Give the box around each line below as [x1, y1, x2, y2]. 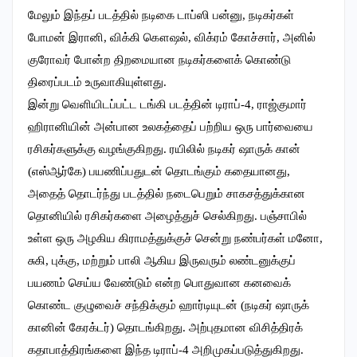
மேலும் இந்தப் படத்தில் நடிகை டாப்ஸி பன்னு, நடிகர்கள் [28, 9, 294, 22]
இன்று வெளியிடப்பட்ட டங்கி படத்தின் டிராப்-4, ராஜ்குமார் [28, 98, 307, 111]
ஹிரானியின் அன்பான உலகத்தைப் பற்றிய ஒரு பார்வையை [28, 120, 313, 133]
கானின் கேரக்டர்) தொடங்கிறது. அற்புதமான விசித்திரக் [28, 321, 303, 334]
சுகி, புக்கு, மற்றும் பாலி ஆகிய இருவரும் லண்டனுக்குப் [28, 254, 296, 267]
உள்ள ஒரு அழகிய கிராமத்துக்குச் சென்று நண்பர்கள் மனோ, [28, 232, 323, 245]
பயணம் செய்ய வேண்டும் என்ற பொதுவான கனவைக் [28, 277, 291, 289]
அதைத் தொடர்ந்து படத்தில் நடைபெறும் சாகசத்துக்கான [28, 187, 305, 200]
